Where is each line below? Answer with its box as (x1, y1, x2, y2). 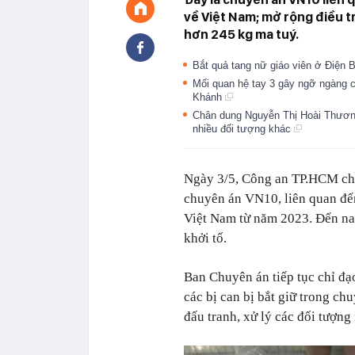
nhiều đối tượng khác (193, 123, 294, 135)
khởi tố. (184, 231, 227, 246)
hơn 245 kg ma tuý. (184, 26, 299, 42)
